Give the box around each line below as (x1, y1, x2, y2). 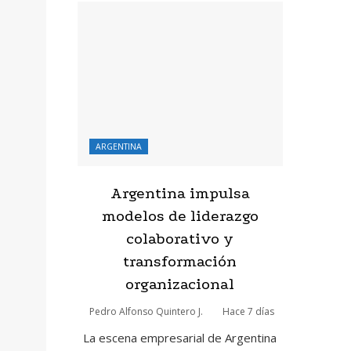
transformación (123, 252, 237, 270)
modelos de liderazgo (101, 207, 259, 225)
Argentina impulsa (110, 184, 250, 202)
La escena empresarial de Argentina (83, 330, 277, 346)
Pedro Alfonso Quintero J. (89, 305, 204, 318)
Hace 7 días (223, 305, 275, 318)
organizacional (125, 275, 235, 293)
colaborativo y (126, 230, 234, 248)
